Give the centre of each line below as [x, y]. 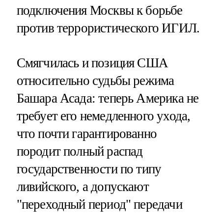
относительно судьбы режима [95, 80]
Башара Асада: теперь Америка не [108, 98]
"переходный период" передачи [99, 204]
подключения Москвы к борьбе [99, 10]
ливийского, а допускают [82, 186]
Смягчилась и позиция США [92, 63]
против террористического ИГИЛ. [108, 28]
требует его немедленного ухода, [103, 116]
